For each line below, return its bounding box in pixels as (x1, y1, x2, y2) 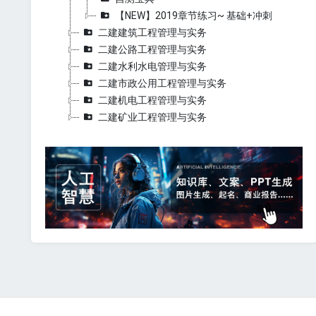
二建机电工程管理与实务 (97, 95, 207, 106)
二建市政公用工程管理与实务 (97, 78, 226, 89)
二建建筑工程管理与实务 (97, 27, 207, 38)
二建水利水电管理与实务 (97, 61, 207, 72)
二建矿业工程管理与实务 (97, 111, 207, 123)
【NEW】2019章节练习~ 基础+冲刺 (114, 10, 272, 21)
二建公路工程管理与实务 (97, 44, 207, 55)
